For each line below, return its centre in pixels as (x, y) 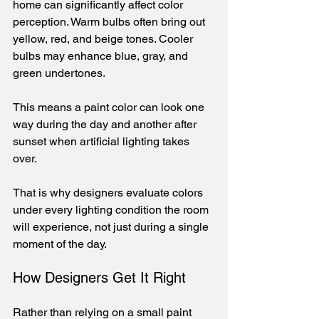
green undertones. (59, 73)
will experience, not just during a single (112, 227)
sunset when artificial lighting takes (103, 142)
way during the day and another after (106, 125)
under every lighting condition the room (112, 210)
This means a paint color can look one (110, 108)
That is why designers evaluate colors (109, 193)
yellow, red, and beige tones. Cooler (104, 39)
